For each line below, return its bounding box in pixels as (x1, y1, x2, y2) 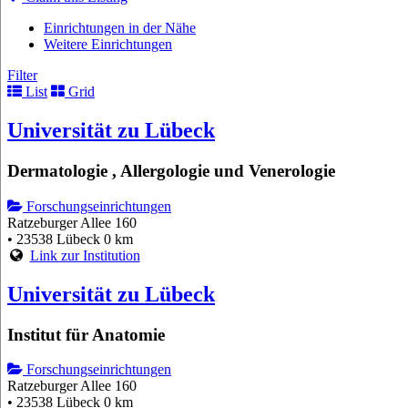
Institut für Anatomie (7, 324, 165, 344)
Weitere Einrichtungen (44, 36, 172, 53)
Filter (7, 67, 37, 84)
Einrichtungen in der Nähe (44, 20, 196, 36)
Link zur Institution (29, 247, 140, 263)
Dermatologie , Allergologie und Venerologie (7, 161, 335, 181)
